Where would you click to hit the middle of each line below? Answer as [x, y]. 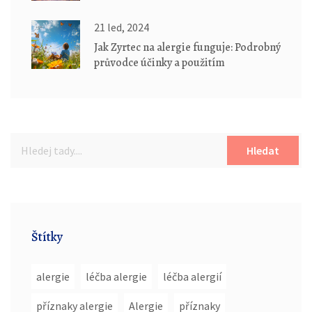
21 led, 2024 [122, 28]
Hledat [263, 151]
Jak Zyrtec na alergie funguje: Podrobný [187, 48]
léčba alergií [192, 277]
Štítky [47, 237]
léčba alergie [116, 277]
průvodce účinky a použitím [159, 63]
